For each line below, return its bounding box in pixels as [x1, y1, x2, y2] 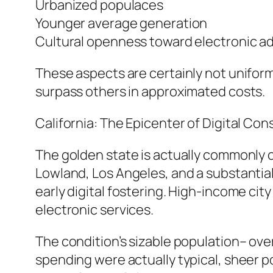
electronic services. [35, 200, 154, 219]
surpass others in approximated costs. [35, 82, 266, 101]
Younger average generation [35, 14, 208, 33]
